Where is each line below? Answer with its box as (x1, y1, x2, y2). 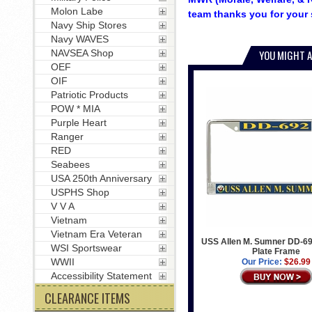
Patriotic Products (50, 89, 128, 100)
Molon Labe (50, 6, 103, 17)
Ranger (50, 131, 84, 142)
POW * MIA (50, 103, 100, 114)
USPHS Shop (50, 187, 109, 198)
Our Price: (241, 257, 282, 267)
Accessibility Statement (50, 270, 152, 281)
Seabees (50, 159, 90, 170)
